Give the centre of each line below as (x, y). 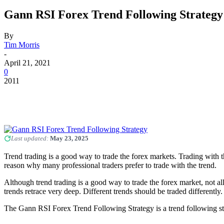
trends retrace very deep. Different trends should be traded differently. (113, 191)
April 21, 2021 (27, 62)
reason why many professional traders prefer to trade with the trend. (110, 165)
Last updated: (30, 138)
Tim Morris (22, 44)
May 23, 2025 (69, 138)
